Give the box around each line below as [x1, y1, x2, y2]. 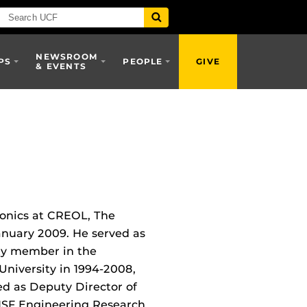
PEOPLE [123, 56, 163, 66]
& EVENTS [36, 61, 87, 71]
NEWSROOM [36, 51, 99, 62]
